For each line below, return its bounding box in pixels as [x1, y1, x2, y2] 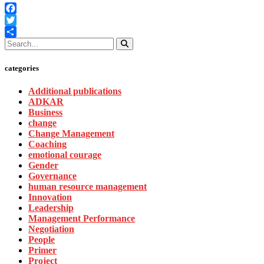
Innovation [28, 192, 72, 202]
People [28, 234, 55, 245]
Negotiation [28, 223, 74, 234]
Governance [28, 170, 77, 181]
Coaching [28, 138, 67, 149]
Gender [28, 160, 58, 170]
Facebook [5, 15, 41, 25]
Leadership [28, 202, 74, 213]
